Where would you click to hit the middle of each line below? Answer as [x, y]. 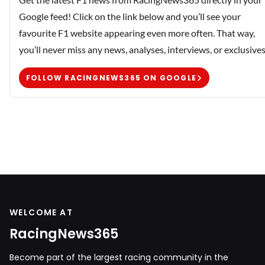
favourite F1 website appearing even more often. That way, [137, 33]
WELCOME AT [41, 213]
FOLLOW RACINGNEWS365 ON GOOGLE [111, 77]
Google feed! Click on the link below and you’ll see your [130, 17]
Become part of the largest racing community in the [119, 258]
